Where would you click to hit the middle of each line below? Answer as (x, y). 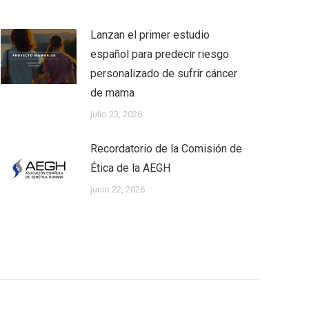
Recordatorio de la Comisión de (166, 149)
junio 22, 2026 (118, 190)
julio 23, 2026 (116, 114)
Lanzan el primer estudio (150, 35)
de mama (112, 93)
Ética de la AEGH (130, 168)
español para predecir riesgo (160, 54)
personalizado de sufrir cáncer (164, 74)
